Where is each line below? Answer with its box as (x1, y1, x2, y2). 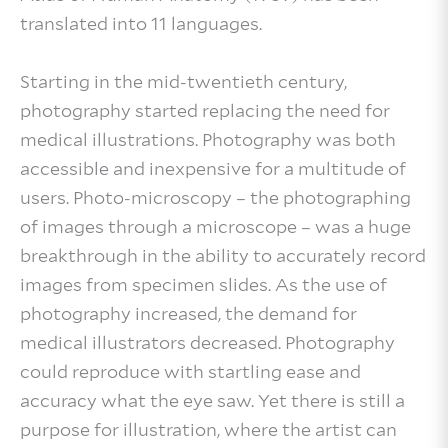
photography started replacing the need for (20, 100, 390, 122)
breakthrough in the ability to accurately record (20, 245, 426, 267)
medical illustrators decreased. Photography (20, 332, 395, 354)
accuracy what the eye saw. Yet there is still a (20, 390, 405, 412)
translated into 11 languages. (20, 13, 262, 35)
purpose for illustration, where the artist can (20, 419, 397, 441)
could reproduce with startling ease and (20, 361, 361, 383)
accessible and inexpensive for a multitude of (20, 158, 406, 180)
